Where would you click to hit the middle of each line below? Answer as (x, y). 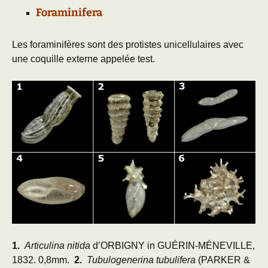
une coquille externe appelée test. (83, 59)
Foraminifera (69, 12)
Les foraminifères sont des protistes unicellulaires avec (128, 44)
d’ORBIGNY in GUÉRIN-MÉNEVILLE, (173, 246)
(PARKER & (224, 260)
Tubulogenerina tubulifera (142, 260)
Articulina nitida (57, 246)
